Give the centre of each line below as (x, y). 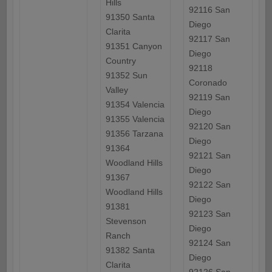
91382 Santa (130, 250)
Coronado (208, 83)
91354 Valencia (135, 105)
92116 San (209, 10)
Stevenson (126, 221)
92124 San (209, 243)
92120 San (209, 127)
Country (121, 61)
